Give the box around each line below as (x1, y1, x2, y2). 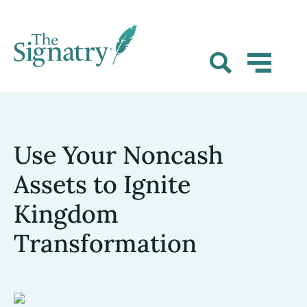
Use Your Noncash (14, 139, 223, 171)
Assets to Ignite (14, 169, 191, 200)
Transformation (14, 228, 197, 259)
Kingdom (14, 198, 119, 230)
